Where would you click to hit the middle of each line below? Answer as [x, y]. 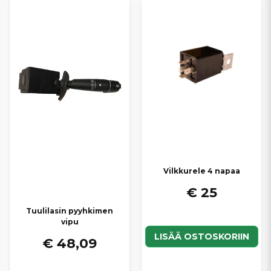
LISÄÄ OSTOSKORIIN [201, 236]
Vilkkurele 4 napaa [201, 171]
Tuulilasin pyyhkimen [70, 211]
